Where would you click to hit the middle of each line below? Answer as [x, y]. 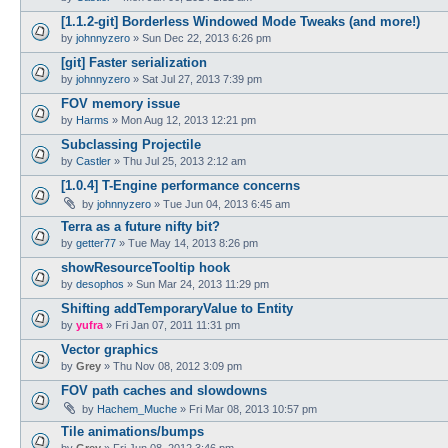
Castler [93, 160]
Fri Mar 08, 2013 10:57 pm [253, 408]
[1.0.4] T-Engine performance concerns [180, 185]
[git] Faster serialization [134, 62]
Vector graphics [109, 349]
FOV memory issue [120, 103]
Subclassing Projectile [131, 144]
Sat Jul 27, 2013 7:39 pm [202, 78]
